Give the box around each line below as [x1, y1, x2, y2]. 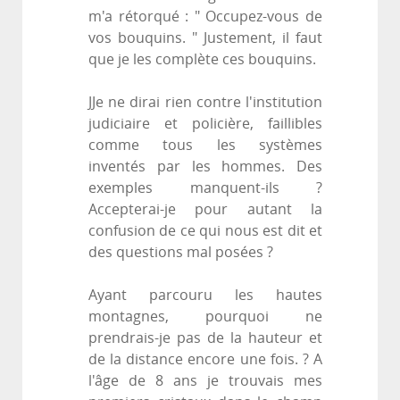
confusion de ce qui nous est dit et [88, 222, 322, 240]
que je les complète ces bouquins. [88, 51, 316, 69]
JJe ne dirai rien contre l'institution [88, 94, 322, 112]
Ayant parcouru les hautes [88, 287, 322, 304]
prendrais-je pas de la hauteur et [88, 329, 322, 347]
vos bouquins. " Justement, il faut [88, 29, 322, 47]
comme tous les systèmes [88, 137, 322, 154]
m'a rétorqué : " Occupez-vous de [88, 8, 322, 26]
